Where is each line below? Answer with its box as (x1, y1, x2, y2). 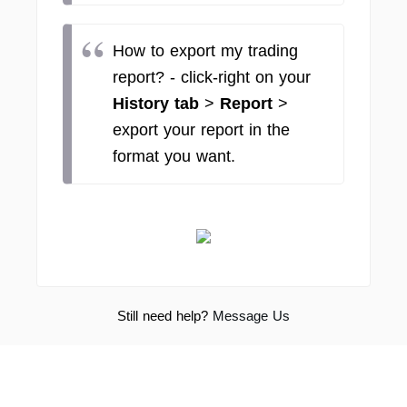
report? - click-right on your (113, 68, 311, 86)
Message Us (213, 308, 290, 323)
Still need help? (117, 308, 213, 323)
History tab (113, 94, 199, 113)
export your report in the (113, 121, 290, 139)
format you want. (113, 147, 241, 165)
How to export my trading (113, 42, 298, 60)
